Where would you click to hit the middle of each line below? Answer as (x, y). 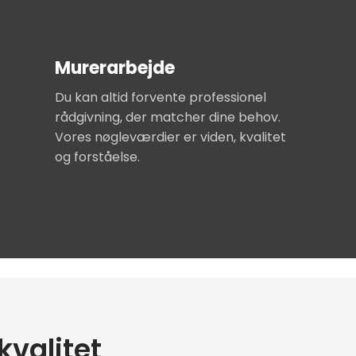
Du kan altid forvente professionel (161, 97)
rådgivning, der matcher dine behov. (168, 117)
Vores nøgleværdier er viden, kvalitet (171, 137)
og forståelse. (98, 157)
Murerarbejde (115, 68)
